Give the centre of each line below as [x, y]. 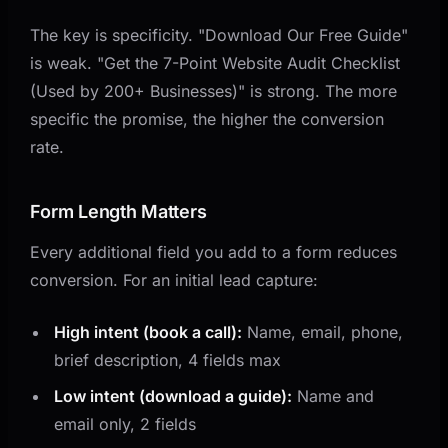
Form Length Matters [118, 211]
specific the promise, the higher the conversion [207, 118]
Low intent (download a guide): [173, 395]
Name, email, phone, [323, 331]
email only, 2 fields [125, 423]
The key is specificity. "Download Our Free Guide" [219, 34]
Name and [333, 395]
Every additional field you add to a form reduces [214, 251]
